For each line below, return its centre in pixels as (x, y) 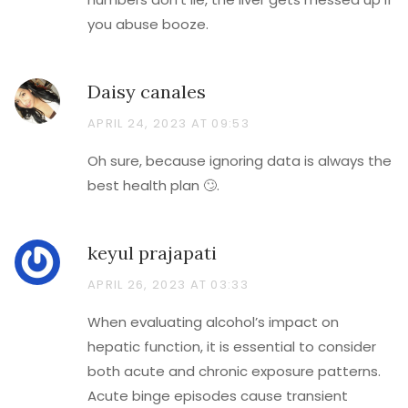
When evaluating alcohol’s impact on (213, 322)
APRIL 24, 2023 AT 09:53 (168, 123)
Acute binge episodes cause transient (218, 396)
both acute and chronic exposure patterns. (234, 371)
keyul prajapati (152, 253)
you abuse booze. (148, 24)
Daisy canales (147, 92)
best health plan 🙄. (153, 185)
